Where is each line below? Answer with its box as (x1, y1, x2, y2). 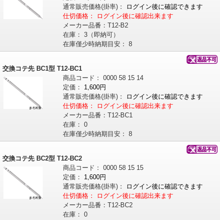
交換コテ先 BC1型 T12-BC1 (2, 65, 82, 73)
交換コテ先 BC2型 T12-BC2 (2, 155, 82, 163)
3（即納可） (83, 31, 119, 39)
